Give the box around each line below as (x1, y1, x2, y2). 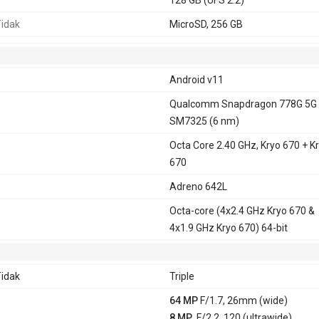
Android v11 (169, 73, 224, 85)
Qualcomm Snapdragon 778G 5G (169, 98, 317, 110)
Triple (169, 270, 194, 282)
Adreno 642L (169, 180, 227, 192)
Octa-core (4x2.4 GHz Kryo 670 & (169, 204, 315, 216)
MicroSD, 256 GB (169, 18, 243, 30)
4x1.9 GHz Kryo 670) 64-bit (169, 221, 288, 234)
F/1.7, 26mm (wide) (197, 294, 288, 306)
